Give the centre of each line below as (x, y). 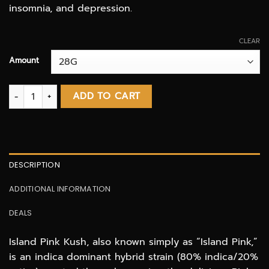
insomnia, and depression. (71, 9)
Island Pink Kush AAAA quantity (75, 91)
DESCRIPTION (35, 165)
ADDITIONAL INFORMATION (60, 189)
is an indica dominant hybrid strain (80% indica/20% (134, 257)
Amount (24, 61)
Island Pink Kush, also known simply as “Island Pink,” (133, 242)
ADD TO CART (106, 96)
